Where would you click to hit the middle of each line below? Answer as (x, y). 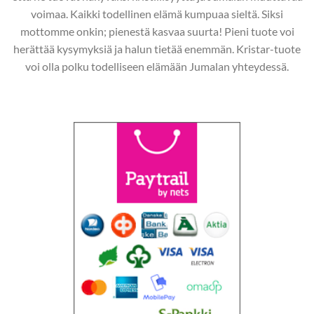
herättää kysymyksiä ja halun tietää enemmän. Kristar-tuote (157, 49)
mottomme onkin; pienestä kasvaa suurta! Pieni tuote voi (157, 32)
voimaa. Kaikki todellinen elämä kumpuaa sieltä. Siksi (157, 14)
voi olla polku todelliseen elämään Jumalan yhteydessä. (157, 67)
